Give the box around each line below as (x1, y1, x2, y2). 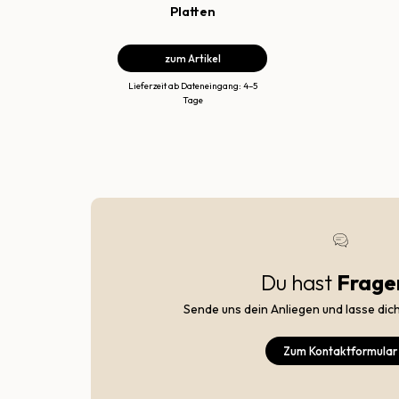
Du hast (261, 269, 337, 297)
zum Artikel (164, 52, 221, 66)
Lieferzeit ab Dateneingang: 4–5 (127, 80, 257, 93)
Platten (169, 3, 216, 20)
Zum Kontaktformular (283, 344, 397, 359)
